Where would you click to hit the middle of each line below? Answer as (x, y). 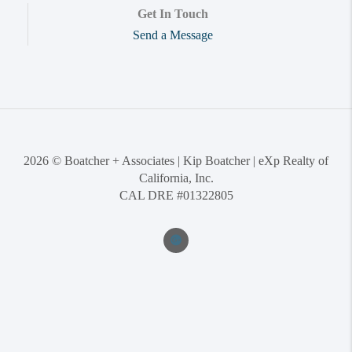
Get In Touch (172, 13)
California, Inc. (176, 178)
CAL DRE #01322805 (176, 195)
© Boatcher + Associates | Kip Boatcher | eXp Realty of (189, 160)
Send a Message (172, 35)
